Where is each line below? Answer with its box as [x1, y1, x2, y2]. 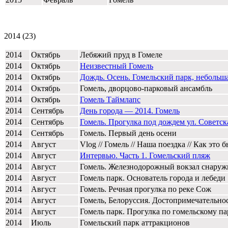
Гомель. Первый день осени [80, 128, 177, 137]
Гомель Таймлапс [80, 95, 140, 104]
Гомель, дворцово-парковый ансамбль [80, 83, 212, 93]
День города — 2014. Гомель [80, 106, 180, 115]
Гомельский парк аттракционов [80, 218, 190, 227]
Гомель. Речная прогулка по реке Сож [80, 184, 211, 193]
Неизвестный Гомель [80, 61, 153, 70]
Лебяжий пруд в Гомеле [80, 50, 162, 59]
